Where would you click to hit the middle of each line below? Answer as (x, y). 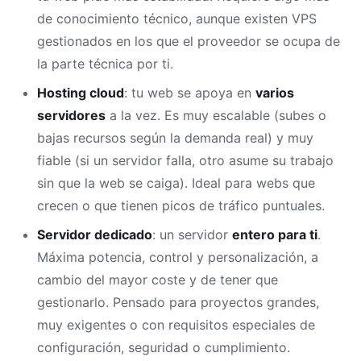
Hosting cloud (81, 93)
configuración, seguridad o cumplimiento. (164, 347)
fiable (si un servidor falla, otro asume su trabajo (185, 160)
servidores (71, 115)
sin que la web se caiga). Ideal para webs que (176, 183)
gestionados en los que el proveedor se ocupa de (189, 41)
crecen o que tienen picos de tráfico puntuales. (181, 205)
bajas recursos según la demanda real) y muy (175, 138)
